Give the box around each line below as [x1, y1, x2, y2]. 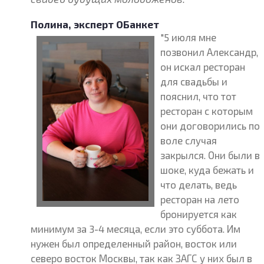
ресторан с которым [160, 105, 253, 117]
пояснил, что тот [160, 90, 237, 102]
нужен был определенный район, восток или [31, 237, 237, 249]
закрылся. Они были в [160, 149, 260, 161]
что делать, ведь [160, 179, 237, 190]
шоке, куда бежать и [160, 164, 255, 176]
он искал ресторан [160, 61, 246, 72]
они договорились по [160, 120, 260, 131]
